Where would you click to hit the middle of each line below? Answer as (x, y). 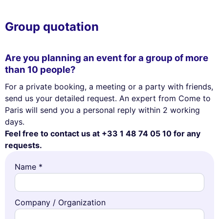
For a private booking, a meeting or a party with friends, (109, 86)
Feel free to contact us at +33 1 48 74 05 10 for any (103, 133)
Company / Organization (60, 202)
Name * (29, 166)
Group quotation (52, 26)
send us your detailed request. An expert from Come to (108, 98)
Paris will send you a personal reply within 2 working (102, 110)
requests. (23, 145)
